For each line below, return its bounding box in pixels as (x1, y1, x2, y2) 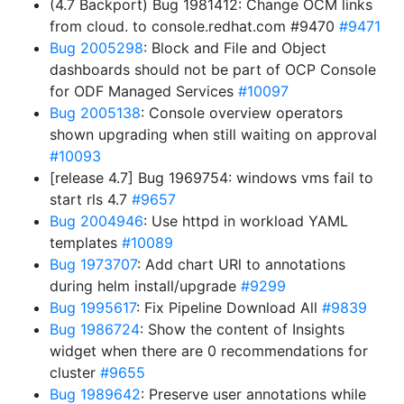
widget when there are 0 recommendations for (50, 342, 368, 360)
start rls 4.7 (50, 190, 132, 208)
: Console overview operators (141, 104, 343, 122)
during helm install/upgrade (50, 277, 241, 295)
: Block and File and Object (143, 39, 326, 57)
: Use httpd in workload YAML (143, 212, 348, 230)
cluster (50, 363, 100, 381)
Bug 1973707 (50, 255, 137, 273)
